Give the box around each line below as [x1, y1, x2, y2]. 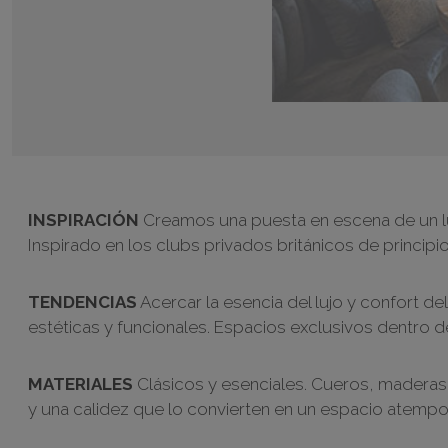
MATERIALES [28, 373, 133, 394]
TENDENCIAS [28, 291, 137, 312]
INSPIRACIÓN [28, 209, 139, 230]
